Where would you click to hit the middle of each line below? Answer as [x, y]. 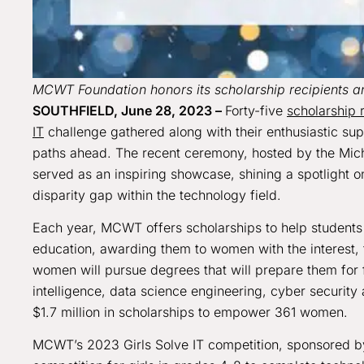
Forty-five [256, 110]
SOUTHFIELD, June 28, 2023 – [129, 110]
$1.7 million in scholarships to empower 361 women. [192, 312]
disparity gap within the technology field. [159, 195]
